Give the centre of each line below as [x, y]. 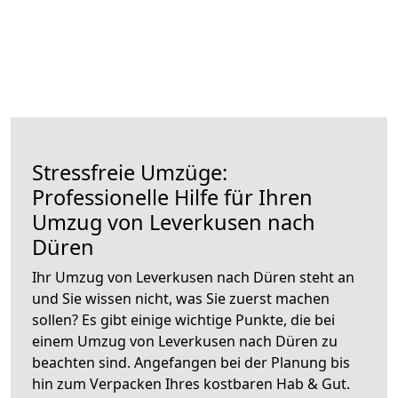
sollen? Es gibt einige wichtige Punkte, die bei [183, 319]
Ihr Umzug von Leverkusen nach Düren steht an [193, 277]
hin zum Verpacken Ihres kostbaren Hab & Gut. [191, 383]
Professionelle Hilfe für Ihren [172, 197]
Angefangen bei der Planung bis [242, 362]
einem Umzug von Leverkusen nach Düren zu [185, 341]
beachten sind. [83, 362]
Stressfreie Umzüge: [130, 172]
